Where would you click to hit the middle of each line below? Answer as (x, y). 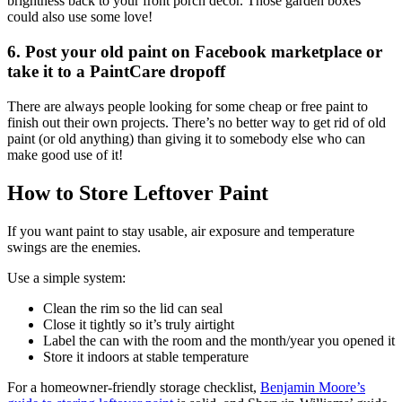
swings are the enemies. (74, 247)
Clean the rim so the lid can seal (133, 308)
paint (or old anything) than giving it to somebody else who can (186, 138)
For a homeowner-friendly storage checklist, (134, 387)
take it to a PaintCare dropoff (116, 72)
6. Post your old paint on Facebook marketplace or (195, 52)
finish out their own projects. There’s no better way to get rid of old (197, 122)
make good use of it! (65, 154)
